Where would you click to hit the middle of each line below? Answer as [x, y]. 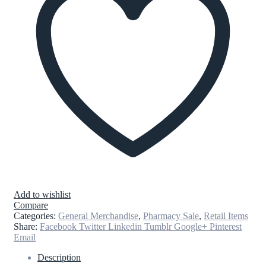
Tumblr [158, 226]
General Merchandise [98, 216]
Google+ [191, 226]
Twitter [92, 226]
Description [59, 257]
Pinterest [226, 226]
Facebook [58, 226]
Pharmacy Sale [171, 216]
